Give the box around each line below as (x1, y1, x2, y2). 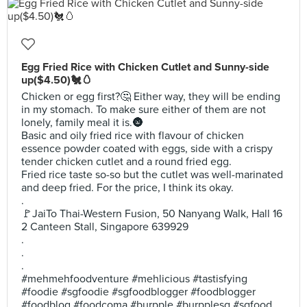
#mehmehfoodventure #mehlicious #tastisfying (21, 272, 247, 286)
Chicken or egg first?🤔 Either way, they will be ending (21, 90, 280, 103)
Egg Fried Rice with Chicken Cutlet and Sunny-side (21, 60, 269, 74)
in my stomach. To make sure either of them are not (21, 103, 266, 116)
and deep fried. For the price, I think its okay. (21, 181, 234, 195)
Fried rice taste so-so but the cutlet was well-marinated (21, 168, 283, 182)
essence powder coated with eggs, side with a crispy (21, 142, 273, 156)
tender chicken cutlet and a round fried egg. (21, 155, 232, 169)
